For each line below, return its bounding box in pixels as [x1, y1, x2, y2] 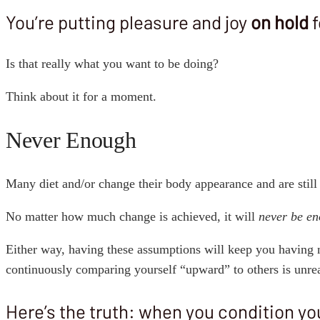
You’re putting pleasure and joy [6, 11, 251, 34]
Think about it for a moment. [6, 89, 156, 104]
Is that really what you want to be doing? [6, 56, 219, 71]
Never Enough [6, 126, 136, 153]
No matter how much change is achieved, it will [6, 209, 259, 224]
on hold [251, 11, 309, 34]
